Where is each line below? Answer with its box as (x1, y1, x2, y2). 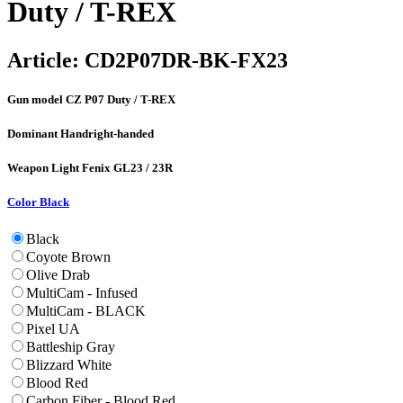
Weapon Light (7, 161, 82, 175)
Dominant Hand (7, 126, 88, 140)
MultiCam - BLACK (26, 303, 146, 319)
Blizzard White (26, 357, 112, 373)
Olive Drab (26, 267, 90, 283)
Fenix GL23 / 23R (82, 161, 173, 175)
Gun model (7, 92, 66, 106)
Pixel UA (26, 321, 80, 337)
